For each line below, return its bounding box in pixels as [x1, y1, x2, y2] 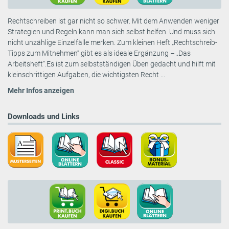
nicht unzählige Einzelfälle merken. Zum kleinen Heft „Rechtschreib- [8, 38, 217, 47]
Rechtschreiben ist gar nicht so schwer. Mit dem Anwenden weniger [8, 17, 219, 26]
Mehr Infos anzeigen [8, 86, 74, 95]
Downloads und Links [8, 112, 80, 122]
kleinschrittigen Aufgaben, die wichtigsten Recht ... [8, 71, 165, 79]
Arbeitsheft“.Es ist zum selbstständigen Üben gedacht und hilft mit [8, 60, 216, 68]
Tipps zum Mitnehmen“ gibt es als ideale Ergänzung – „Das [8, 49, 191, 58]
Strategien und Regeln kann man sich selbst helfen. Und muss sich [8, 28, 215, 36]
